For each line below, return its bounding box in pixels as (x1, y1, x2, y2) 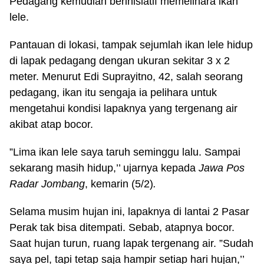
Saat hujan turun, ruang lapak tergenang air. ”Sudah (9, 237, 253, 249)
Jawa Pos (199, 161, 245, 174)
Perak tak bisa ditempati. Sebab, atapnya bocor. (9, 221, 235, 233)
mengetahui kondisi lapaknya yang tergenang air (9, 102, 237, 114)
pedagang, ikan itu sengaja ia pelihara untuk (9, 86, 217, 98)
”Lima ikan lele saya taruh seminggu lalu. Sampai (9, 146, 240, 158)
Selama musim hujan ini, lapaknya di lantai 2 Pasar (9, 205, 249, 217)
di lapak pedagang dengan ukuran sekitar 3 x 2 (9, 54, 230, 67)
